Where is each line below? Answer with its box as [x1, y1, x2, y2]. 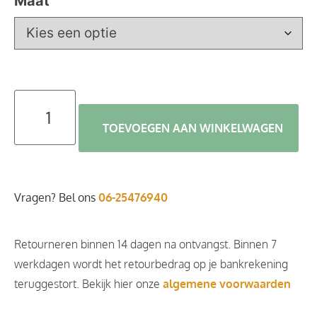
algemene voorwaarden [160, 276, 291, 291]
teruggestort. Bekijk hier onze [14, 276, 160, 291]
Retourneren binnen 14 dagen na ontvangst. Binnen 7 [14, 236, 277, 251]
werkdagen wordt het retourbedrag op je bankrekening [14, 256, 288, 271]
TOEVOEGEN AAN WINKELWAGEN [103, 120, 284, 135]
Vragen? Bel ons [14, 190, 98, 204]
